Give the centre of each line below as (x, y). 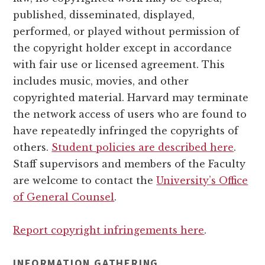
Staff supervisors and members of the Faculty (130, 164)
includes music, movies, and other (101, 81)
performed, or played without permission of (127, 32)
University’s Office (202, 181)
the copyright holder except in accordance (123, 48)
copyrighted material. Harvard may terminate (131, 98)
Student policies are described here (143, 148)
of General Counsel (64, 197)
